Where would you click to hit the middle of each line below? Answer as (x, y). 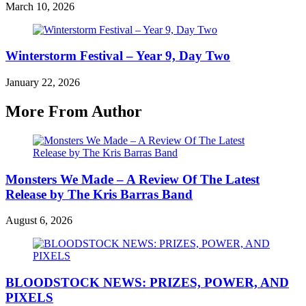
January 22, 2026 (43, 83)
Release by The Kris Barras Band (99, 194)
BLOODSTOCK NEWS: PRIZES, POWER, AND (147, 283)
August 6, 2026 (39, 221)
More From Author (74, 112)
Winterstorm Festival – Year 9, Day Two (118, 56)
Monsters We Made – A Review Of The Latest (133, 179)
